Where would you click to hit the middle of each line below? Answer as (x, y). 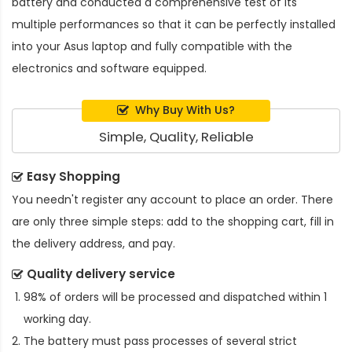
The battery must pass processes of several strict (160, 341)
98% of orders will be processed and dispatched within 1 (175, 297)
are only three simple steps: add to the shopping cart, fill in (173, 222)
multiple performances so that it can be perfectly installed (174, 25)
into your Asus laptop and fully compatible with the (152, 47)
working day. (57, 319)
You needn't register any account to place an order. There (172, 200)
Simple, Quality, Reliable (176, 137)
